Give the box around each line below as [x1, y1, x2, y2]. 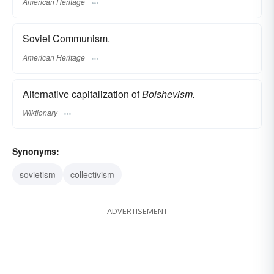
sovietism [20, 168, 56, 180]
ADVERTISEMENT [106, 205, 168, 217]
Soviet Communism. [23, 31, 110, 46]
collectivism [70, 168, 114, 180]
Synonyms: [12, 144, 59, 157]
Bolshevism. [142, 86, 195, 101]
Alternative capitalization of [23, 86, 142, 101]
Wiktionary [23, 106, 57, 117]
